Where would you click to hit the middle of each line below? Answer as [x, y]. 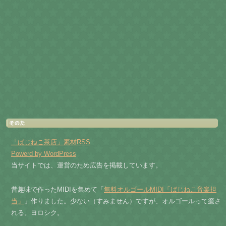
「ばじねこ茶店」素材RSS [51, 142]
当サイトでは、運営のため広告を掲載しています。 [87, 165]
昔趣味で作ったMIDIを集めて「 [58, 189]
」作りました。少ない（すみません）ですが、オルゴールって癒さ [123, 201]
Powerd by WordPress [44, 154]
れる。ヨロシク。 [37, 213]
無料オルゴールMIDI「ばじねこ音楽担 [160, 189]
